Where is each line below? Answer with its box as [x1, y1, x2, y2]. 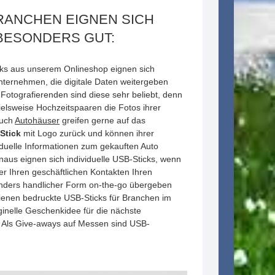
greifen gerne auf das [60, 115, 145, 125]
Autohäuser [15, 115, 60, 125]
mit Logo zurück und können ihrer [23, 128, 154, 138]
